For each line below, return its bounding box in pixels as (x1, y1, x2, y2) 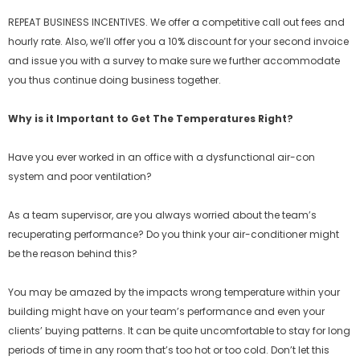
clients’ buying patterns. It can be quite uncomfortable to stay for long (8, 324, 350, 337)
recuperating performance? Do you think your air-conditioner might (8, 227, 339, 241)
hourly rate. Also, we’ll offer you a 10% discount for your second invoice (8, 35, 349, 48)
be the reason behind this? (8, 247, 137, 260)
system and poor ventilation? (8, 170, 152, 183)
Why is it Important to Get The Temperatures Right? (8, 112, 293, 125)
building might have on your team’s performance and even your (8, 305, 325, 318)
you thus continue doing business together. (8, 73, 221, 87)
